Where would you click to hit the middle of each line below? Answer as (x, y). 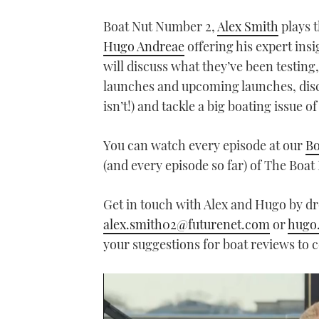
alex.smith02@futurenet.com (187, 225)
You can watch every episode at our (204, 146)
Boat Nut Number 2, (160, 27)
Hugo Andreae (144, 47)
